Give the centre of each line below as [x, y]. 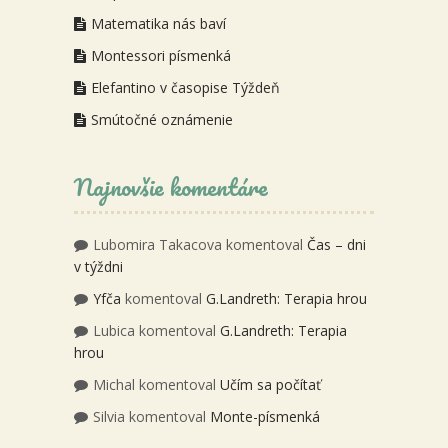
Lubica [114, 331]
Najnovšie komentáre [171, 187]
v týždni [98, 267]
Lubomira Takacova [157, 245]
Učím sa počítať [270, 385]
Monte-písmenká [265, 417]
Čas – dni [336, 245]
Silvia [109, 417]
